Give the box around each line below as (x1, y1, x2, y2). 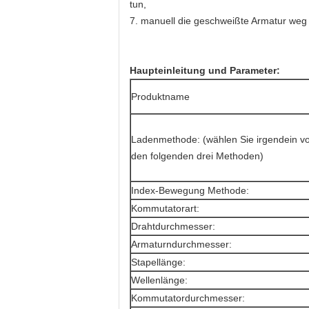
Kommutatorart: (131, 203, 199, 214)
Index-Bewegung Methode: (131, 185, 249, 196)
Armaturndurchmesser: (131, 239, 232, 250)
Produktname (131, 91, 190, 102)
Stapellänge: (131, 257, 186, 268)
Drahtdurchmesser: (131, 221, 215, 232)
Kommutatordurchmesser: (131, 292, 245, 303)
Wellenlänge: (131, 275, 188, 286)
